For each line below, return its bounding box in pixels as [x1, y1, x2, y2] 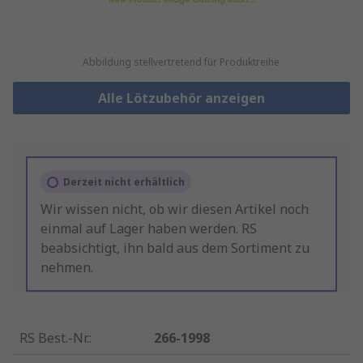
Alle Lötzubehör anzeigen [97, 89, 265, 108]
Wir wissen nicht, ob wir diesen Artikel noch [41, 200, 309, 219]
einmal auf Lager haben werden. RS [41, 220, 257, 238]
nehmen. [41, 258, 93, 277]
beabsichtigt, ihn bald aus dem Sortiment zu [41, 239, 310, 258]
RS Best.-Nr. [19, 329, 89, 348]
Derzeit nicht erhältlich [63, 175, 185, 190]
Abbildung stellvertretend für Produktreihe [83, 55, 280, 70]
